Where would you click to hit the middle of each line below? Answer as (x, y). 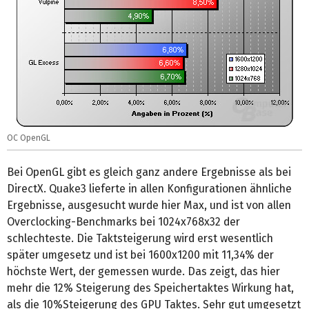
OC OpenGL (29, 138)
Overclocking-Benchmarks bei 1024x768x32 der (123, 221)
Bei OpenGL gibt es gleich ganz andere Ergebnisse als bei (149, 172)
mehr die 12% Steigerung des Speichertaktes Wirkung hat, (150, 288)
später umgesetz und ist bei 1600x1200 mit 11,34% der (140, 255)
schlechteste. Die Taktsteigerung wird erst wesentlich (140, 238)
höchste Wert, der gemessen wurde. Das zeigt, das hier (143, 271)
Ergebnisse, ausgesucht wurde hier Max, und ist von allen (149, 205)
